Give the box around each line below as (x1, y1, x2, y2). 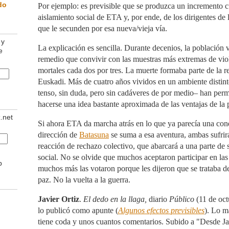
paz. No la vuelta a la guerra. (38, 175, 130, 184)
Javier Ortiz (38, 195, 79, 203)
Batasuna (79, 130, 109, 139)
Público (169, 195, 196, 203)
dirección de (38, 130, 79, 139)
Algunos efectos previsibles (118, 206, 204, 215)
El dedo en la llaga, (83, 195, 147, 203)
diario (147, 195, 169, 203)
